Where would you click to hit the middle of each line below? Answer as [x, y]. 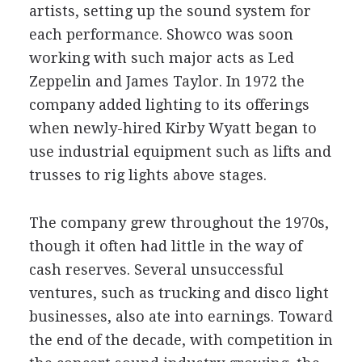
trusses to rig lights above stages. [147, 175]
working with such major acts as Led [161, 57]
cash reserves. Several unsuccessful [156, 269]
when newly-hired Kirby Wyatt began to [173, 128]
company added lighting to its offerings [169, 104]
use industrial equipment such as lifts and [180, 151]
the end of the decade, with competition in [181, 339]
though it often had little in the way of [165, 246]
